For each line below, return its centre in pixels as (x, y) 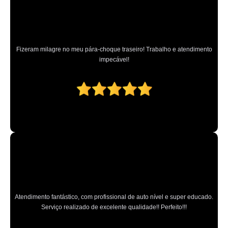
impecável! (114, 60)
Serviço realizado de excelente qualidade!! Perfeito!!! (114, 207)
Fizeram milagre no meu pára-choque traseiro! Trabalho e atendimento (114, 50)
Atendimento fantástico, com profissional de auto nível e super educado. (114, 197)
